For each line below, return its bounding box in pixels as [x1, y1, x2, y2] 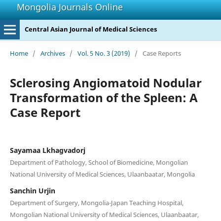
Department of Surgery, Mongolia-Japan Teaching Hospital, [9, 198, 184, 207]
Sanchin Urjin [9, 185, 55, 195]
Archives [40, 48, 65, 58]
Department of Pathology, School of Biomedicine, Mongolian [9, 157, 188, 167]
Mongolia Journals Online [17, 1, 123, 13]
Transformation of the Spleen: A [9, 89, 198, 106]
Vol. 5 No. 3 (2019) [77, 48, 130, 58]
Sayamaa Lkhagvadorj [9, 145, 85, 155]
